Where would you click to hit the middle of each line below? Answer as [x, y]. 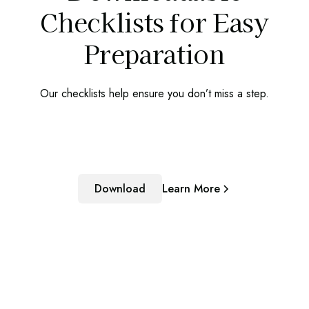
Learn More [191, 188]
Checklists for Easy [154, 21]
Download [120, 188]
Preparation [154, 53]
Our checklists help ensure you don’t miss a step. [154, 93]
